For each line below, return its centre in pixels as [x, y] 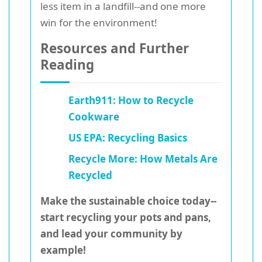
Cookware [94, 117]
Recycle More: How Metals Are [143, 159]
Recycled [90, 175]
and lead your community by [111, 234]
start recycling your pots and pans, [126, 218]
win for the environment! [99, 23]
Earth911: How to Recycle [131, 101]
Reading [67, 65]
